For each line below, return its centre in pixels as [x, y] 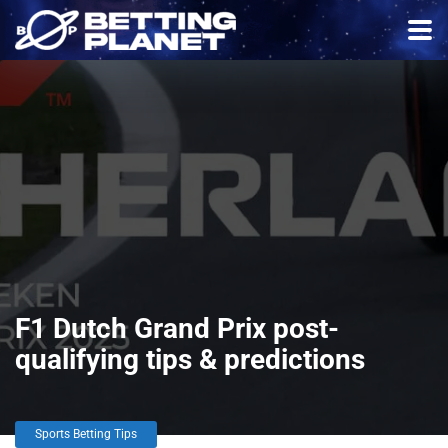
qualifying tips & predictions [190, 359]
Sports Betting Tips [86, 434]
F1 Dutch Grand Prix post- [177, 328]
